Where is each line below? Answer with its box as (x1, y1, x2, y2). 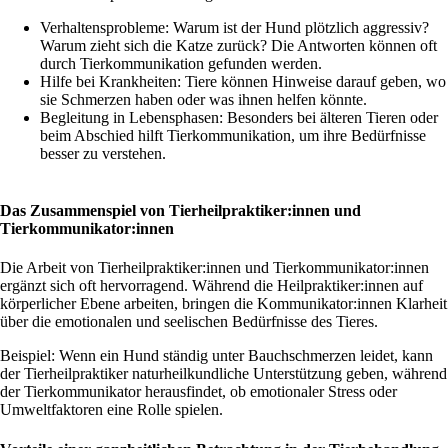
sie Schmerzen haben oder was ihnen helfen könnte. (40, 90, 367, 108)
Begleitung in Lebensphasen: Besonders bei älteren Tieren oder (40, 108, 438, 126)
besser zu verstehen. (40, 144, 166, 162)
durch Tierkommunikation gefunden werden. (40, 54, 322, 72)
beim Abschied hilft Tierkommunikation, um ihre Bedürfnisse (40, 126, 426, 144)
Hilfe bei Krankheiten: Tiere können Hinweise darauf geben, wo (40, 72, 446, 90)
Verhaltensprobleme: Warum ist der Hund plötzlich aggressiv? (40, 18, 429, 36)
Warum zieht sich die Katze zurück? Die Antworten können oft (40, 36, 437, 54)
